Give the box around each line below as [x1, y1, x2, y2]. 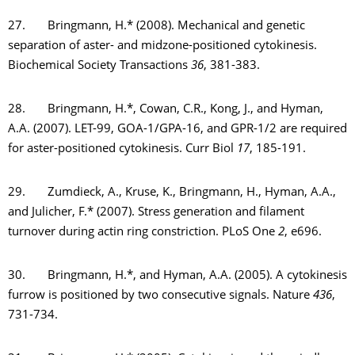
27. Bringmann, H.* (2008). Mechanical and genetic [8, 21, 305, 32]
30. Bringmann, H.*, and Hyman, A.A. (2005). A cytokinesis [8, 270, 347, 282]
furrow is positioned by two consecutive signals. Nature [8, 290, 313, 302]
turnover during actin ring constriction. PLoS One [8, 227, 278, 239]
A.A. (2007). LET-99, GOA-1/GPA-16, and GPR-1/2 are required [8, 124, 347, 136]
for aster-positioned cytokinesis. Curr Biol [8, 143, 237, 155]
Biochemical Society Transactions [8, 60, 191, 72]
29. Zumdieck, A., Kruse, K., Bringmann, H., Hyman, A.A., [8, 187, 336, 199]
